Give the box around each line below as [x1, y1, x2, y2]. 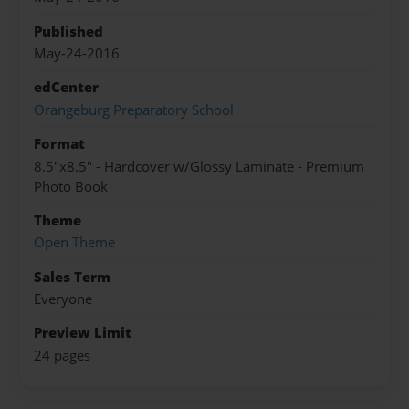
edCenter [34, 78, 99, 98]
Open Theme [34, 233, 115, 253]
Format [34, 134, 85, 154]
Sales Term [34, 267, 110, 287]
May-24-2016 [34, 44, 120, 64]
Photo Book [34, 176, 108, 196]
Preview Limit [34, 323, 131, 343]
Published [34, 21, 103, 41]
